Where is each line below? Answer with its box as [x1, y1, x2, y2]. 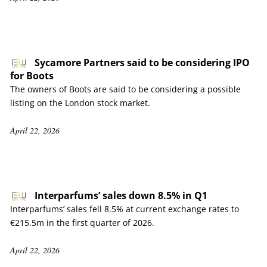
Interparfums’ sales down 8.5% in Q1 [35, 189, 207, 202]
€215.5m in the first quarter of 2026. [10, 217, 154, 228]
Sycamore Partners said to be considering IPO [35, 56, 250, 69]
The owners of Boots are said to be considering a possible [10, 83, 241, 95]
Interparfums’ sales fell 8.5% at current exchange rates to [10, 203, 239, 215]
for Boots [10, 69, 54, 82]
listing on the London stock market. [10, 97, 150, 108]
